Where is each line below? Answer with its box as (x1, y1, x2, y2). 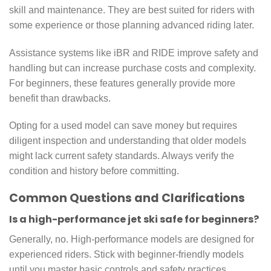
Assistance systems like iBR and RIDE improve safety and (9, 47, 258, 58)
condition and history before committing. (9, 166, 179, 177)
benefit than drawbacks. (9, 93, 111, 103)
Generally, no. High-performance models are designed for (9, 233, 254, 244)
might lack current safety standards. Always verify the (9, 151, 234, 162)
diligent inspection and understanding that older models (9, 135, 246, 146)
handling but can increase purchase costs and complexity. (9, 62, 256, 73)
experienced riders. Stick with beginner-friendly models (9, 249, 244, 260)
